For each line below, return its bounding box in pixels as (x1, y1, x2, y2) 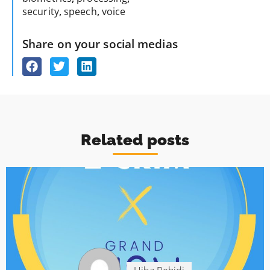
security (22, 4, 59, 18)
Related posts (80, 131, 190, 149)
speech (64, 4, 97, 18)
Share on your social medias (22, 35, 178, 52)
